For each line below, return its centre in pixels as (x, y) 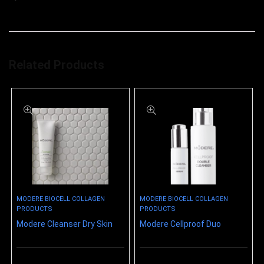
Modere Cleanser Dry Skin (65, 224)
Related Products (57, 65)
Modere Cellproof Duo (181, 224)
